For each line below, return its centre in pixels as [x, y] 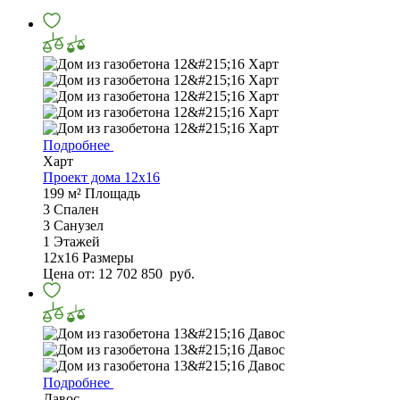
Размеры [108, 258]
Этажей [77, 242]
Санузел [79, 226]
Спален [76, 210]
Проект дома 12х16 [101, 178]
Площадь [112, 194]
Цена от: [71, 274]
